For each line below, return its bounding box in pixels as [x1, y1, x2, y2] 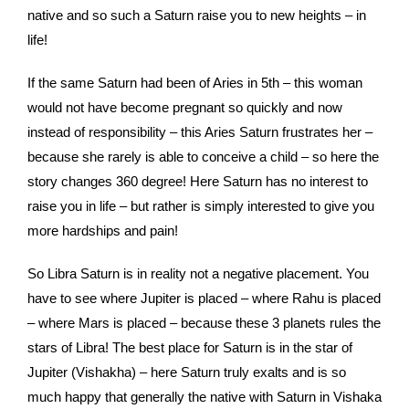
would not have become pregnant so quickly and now [27, 100, 342, 116]
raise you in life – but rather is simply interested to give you [27, 198, 374, 215]
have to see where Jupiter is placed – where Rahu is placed [27, 290, 381, 307]
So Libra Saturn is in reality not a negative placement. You [27, 266, 369, 282]
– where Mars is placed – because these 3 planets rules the [27, 315, 381, 331]
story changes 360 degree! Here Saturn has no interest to [27, 173, 368, 190]
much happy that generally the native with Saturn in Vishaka [27, 389, 382, 405]
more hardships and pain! [27, 223, 178, 239]
